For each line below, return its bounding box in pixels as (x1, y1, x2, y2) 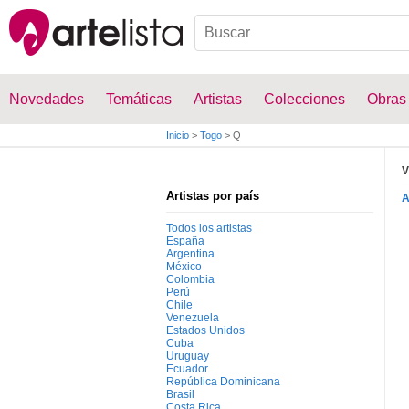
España (166, 235, 204, 247)
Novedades (9, 91, 84, 107)
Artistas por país (166, 189, 259, 203)
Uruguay (166, 350, 209, 362)
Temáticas (106, 91, 172, 107)
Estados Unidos (166, 324, 245, 337)
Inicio (166, 130, 189, 141)
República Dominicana (166, 375, 280, 388)
